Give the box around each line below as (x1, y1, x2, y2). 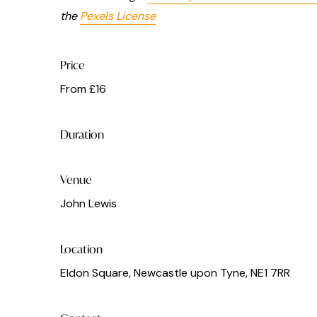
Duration (60, 127, 104, 142)
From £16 (60, 81, 106, 97)
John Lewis (60, 196, 117, 212)
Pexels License (80, 8, 156, 24)
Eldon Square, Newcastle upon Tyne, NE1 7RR (60, 265, 290, 281)
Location (60, 241, 103, 257)
